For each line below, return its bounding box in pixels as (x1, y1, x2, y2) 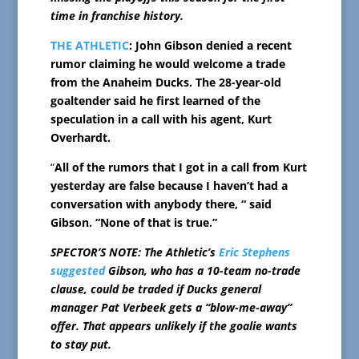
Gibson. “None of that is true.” (50, 215, 217, 231)
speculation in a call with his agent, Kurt (50, 111, 272, 127)
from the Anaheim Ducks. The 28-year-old (50, 75, 281, 91)
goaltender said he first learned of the (50, 93, 260, 109)
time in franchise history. (50, 8, 184, 24)
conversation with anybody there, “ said (50, 196, 272, 212)
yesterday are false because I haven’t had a (50, 178, 288, 194)
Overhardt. (50, 130, 111, 146)
